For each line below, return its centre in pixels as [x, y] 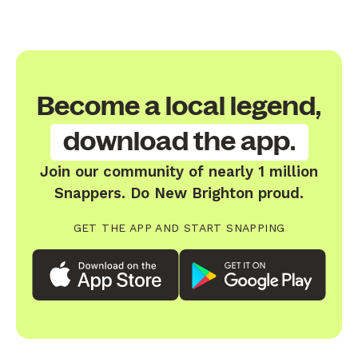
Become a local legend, [179, 106]
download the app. [179, 141]
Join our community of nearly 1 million [179, 171]
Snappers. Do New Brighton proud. [179, 193]
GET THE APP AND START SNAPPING [179, 227]
